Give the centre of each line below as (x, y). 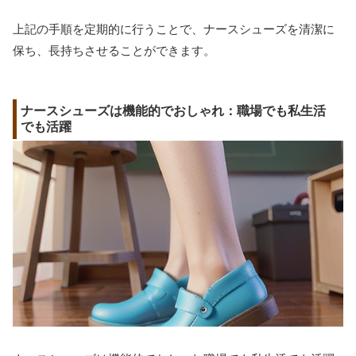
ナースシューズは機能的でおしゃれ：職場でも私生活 (173, 110)
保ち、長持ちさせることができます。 (114, 50)
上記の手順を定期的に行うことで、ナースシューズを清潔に (174, 29)
